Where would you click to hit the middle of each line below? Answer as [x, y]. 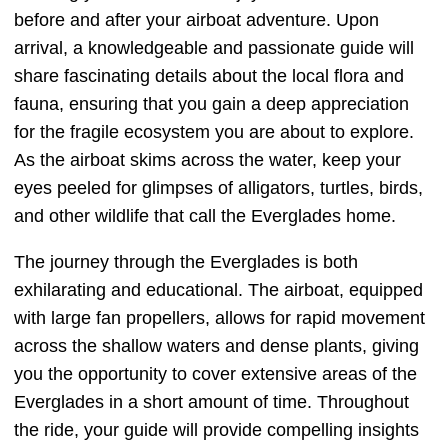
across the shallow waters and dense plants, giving [216, 346]
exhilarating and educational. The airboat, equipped [218, 290]
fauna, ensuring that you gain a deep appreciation [211, 104]
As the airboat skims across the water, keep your [207, 160]
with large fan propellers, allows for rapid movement [219, 318]
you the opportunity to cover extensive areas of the [215, 374]
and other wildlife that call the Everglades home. [205, 216]
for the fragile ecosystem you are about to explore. [214, 132]
